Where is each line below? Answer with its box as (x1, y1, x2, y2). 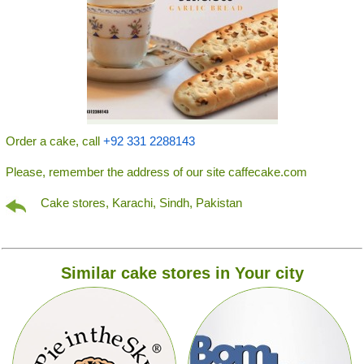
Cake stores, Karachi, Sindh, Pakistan (41, 195, 243, 210)
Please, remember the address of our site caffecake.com (6, 164, 307, 179)
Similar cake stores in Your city (60, 263, 304, 282)
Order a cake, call (6, 133, 103, 148)
